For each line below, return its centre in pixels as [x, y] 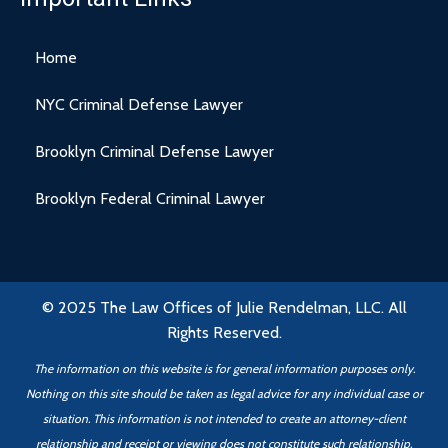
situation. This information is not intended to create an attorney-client [224, 418]
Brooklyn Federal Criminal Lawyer [150, 198]
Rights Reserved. [224, 332]
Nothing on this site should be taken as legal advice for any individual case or [224, 393]
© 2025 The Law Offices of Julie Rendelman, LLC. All [224, 307]
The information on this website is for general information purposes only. [224, 368]
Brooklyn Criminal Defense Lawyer [154, 151]
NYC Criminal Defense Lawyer [139, 104]
